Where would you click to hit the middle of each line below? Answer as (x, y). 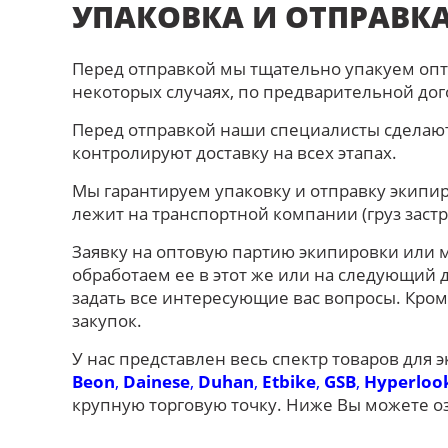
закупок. (107, 320)
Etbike (289, 381)
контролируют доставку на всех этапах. (234, 152)
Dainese (156, 381)
